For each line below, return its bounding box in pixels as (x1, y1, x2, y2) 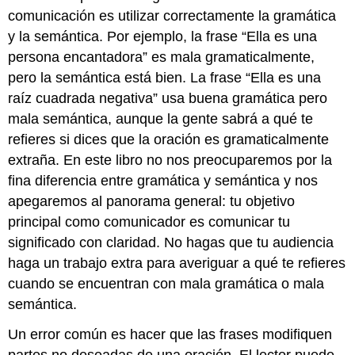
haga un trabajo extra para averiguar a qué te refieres (8, 254, 346, 271)
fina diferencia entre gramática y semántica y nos (8, 172, 319, 189)
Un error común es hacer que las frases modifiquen (8, 326, 333, 343)
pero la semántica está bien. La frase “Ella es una (8, 69, 322, 86)
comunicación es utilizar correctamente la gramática (8, 7, 337, 24)
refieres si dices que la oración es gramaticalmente (8, 131, 330, 147)
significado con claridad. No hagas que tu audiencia (8, 234, 334, 250)
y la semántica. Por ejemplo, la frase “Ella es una (8, 28, 318, 44)
